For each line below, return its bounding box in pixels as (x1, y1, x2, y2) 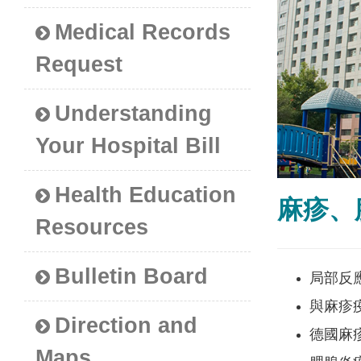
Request (35, 52, 123, 77)
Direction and (55, 313, 198, 338)
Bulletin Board (55, 264, 209, 289)
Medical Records (55, 20, 231, 45)
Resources (35, 215, 149, 240)
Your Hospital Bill (35, 134, 222, 159)
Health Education (55, 183, 237, 208)
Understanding (55, 102, 213, 127)
